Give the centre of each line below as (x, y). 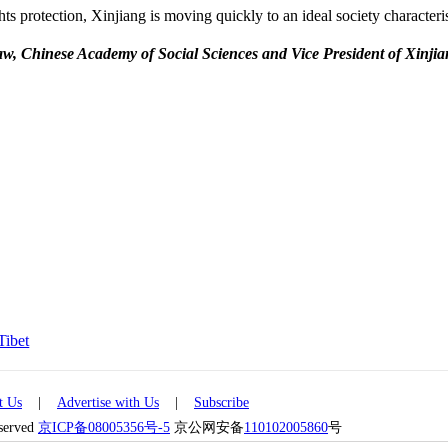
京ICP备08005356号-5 (104, 427)
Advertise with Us (108, 402)
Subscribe (221, 402)
